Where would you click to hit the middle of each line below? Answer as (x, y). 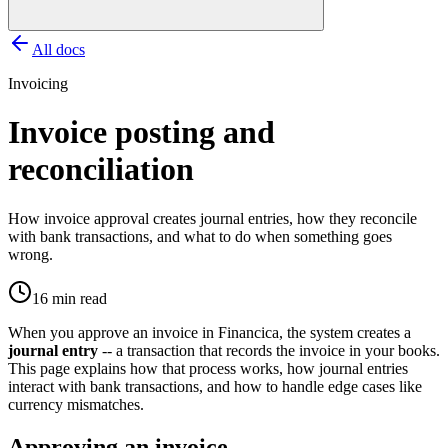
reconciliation (101, 169)
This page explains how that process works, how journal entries (208, 368)
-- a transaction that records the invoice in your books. (269, 350)
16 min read (69, 298)
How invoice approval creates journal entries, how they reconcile (212, 218)
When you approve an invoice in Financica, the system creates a (209, 332)
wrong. (30, 254)
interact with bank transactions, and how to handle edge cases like (215, 386)
